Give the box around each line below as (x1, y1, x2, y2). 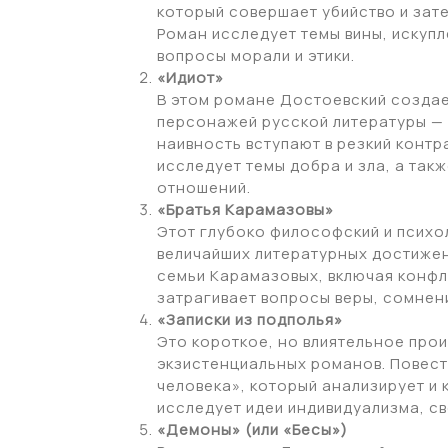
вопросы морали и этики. (157, 44, 355, 66)
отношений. (157, 176, 251, 198)
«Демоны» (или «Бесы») (157, 418, 348, 440)
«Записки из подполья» (157, 308, 343, 330)
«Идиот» (157, 66, 224, 88)
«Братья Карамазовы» (157, 198, 334, 220)
